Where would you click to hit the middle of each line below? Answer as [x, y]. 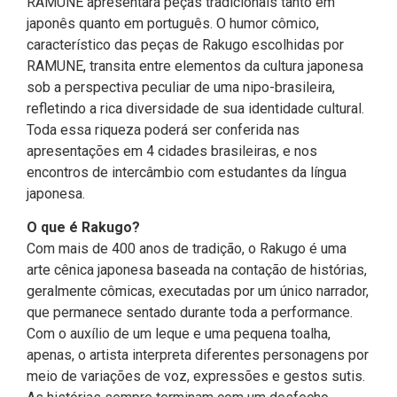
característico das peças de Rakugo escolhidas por [185, 44]
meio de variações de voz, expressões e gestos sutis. [196, 377]
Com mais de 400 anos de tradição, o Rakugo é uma [187, 249]
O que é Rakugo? [83, 228]
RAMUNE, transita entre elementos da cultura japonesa [195, 66]
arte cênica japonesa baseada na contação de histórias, [197, 270]
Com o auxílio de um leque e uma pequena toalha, [179, 334]
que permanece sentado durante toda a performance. [190, 313]
